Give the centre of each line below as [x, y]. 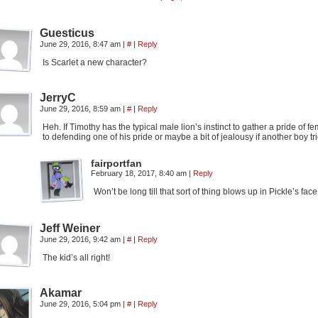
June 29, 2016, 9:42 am [81, 239]
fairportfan [116, 163]
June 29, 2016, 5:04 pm [81, 304]
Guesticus [67, 33]
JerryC [58, 98]
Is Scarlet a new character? [95, 62]
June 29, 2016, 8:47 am [81, 44]
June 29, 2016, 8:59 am [81, 109]
